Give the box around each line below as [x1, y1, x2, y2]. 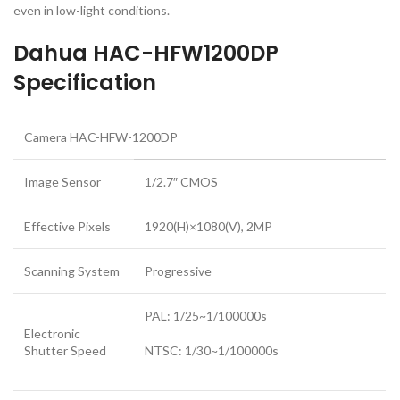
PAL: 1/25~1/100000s [145, 307, 267, 323]
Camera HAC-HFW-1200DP [24, 129, 178, 145]
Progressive [145, 262, 212, 279]
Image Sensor [24, 173, 101, 189]
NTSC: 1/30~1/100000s [145, 342, 279, 358]
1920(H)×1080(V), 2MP [145, 218, 272, 234]
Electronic [24, 325, 80, 341]
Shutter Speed [24, 342, 106, 358]
